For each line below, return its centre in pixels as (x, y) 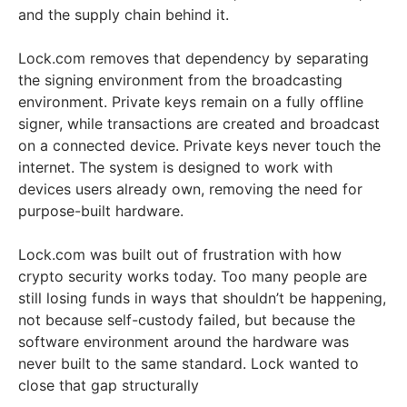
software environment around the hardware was (184, 342)
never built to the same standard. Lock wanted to (189, 364)
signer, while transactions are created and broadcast (199, 124)
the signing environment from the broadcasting (180, 80)
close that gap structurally (109, 386)
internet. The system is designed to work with (175, 168)
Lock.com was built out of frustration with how (180, 255)
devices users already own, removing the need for (190, 189)
